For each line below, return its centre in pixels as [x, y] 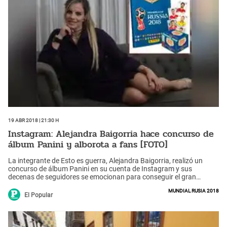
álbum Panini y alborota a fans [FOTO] [88, 145]
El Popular [39, 195]
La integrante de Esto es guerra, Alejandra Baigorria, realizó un [105, 160]
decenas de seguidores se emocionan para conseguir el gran [102, 177]
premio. [20, 185]
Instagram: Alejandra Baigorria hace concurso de [111, 134]
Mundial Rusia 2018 [194, 190]
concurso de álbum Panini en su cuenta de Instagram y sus [100, 168]
